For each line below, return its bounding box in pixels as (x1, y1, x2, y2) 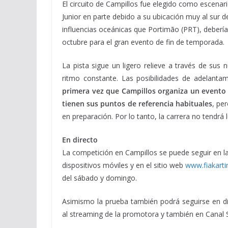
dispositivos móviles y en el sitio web (62, 160, 185, 170)
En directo (62, 135, 98, 145)
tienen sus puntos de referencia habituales (62, 99, 212, 108)
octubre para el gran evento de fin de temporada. (62, 37, 224, 47)
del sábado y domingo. (62, 173, 137, 183)
